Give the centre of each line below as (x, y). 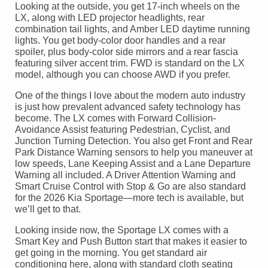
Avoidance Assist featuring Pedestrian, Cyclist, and (123, 130)
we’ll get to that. (48, 209)
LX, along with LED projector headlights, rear (110, 18)
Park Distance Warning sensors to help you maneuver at (134, 153)
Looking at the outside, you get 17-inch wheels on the (127, 7)
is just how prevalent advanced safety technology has (128, 107)
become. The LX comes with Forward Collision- (115, 118)
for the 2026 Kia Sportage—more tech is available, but (129, 198)
